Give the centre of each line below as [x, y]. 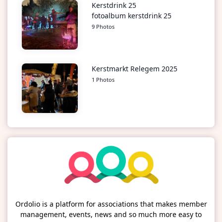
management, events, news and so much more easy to [111, 215]
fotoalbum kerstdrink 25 [131, 16]
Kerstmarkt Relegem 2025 [134, 69]
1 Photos [103, 80]
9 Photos [103, 27]
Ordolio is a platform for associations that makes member [111, 204]
